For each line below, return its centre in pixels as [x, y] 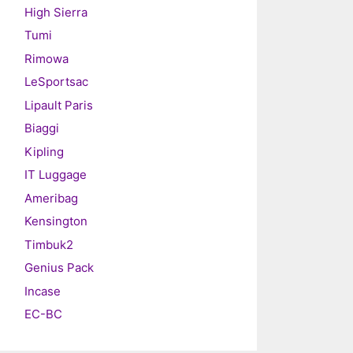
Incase [43, 291]
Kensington [56, 221]
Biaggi [42, 128]
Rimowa [46, 58]
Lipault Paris [59, 105]
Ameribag [51, 198]
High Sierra [56, 12]
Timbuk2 [49, 244]
